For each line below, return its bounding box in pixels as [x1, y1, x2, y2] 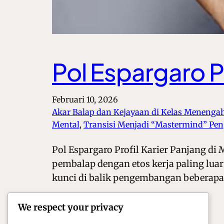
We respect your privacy [18, 201, 123, 213]
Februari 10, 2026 [52, 94, 118, 105]
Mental [52, 119, 79, 130]
